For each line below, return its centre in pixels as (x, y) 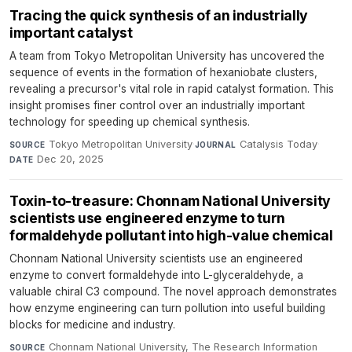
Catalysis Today (279, 145)
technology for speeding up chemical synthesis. (130, 122)
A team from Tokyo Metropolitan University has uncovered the (167, 56)
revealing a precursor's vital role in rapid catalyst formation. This (172, 89)
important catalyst (71, 33)
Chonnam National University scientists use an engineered (156, 259)
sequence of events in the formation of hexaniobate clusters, (163, 73)
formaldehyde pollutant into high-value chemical (171, 236)
